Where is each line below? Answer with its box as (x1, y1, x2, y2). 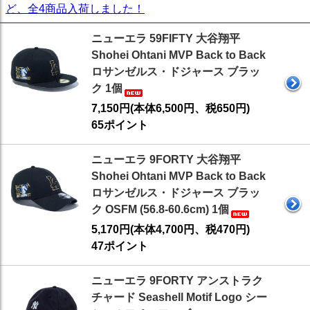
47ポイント (91, 240, 148, 253)
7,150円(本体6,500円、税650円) (91, 102, 250, 115)
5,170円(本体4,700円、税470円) (91, 224, 250, 236)
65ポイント (91, 119, 148, 131)
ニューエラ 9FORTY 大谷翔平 (91, 154, 241, 166)
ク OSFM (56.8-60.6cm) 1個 (91, 203, 229, 216)
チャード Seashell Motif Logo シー (91, 291, 267, 304)
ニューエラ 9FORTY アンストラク (91, 275, 263, 287)
